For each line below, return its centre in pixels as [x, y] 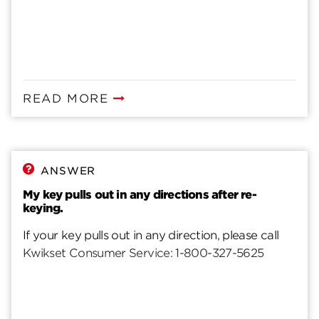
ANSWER [68, 170]
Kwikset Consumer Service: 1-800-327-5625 [143, 253]
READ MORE [68, 98]
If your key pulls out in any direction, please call [151, 235]
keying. [43, 208]
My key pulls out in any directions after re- [140, 194]
